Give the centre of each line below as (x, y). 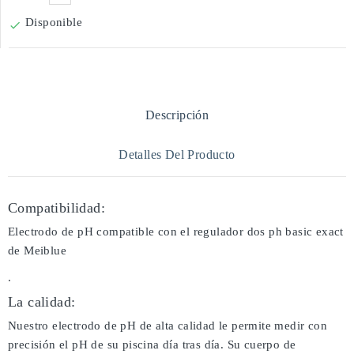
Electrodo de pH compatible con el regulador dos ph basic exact (176, 232)
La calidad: (42, 302)
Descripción (177, 115)
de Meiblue (38, 250)
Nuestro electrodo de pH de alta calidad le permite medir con (168, 326)
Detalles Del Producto (177, 154)
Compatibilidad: (56, 208)
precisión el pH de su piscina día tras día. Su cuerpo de (152, 345)
